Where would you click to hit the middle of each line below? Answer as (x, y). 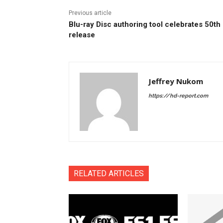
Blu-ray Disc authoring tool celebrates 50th (145, 24)
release (82, 35)
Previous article (90, 13)
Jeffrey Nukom (176, 81)
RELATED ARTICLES (109, 173)
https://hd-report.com (178, 96)
